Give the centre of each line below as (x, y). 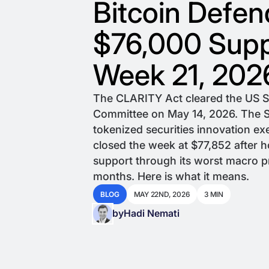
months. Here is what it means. (171, 177)
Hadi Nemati (151, 213)
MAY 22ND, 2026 (162, 195)
